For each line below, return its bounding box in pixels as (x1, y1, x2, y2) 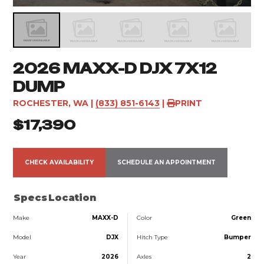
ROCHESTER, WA (13, 97, 89, 108)
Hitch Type (136, 233, 168, 241)
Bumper (223, 233, 251, 241)
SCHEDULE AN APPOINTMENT (117, 158, 216, 166)
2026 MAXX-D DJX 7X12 (13, 59, 217, 78)
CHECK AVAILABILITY (25, 158, 94, 166)
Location (48, 192, 97, 203)
